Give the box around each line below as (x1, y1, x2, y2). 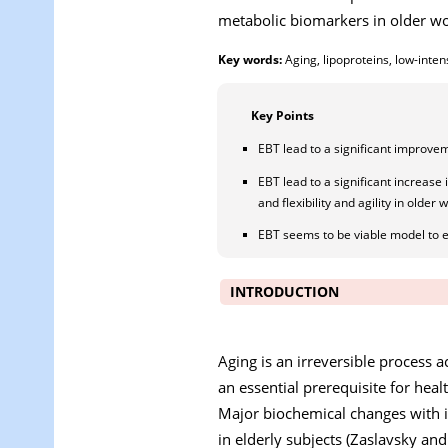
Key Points (251, 107, 314, 123)
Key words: (218, 51, 282, 67)
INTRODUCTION (230, 282, 339, 301)
